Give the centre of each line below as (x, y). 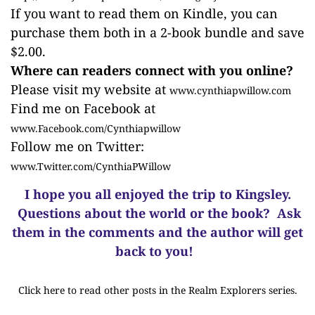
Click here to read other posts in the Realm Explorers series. (157, 290)
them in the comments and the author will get (157, 232)
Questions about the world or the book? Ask (159, 213)
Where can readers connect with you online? (152, 70)
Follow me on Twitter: (77, 146)
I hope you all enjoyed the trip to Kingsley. (157, 194)
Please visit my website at (90, 89)
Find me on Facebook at (83, 108)
